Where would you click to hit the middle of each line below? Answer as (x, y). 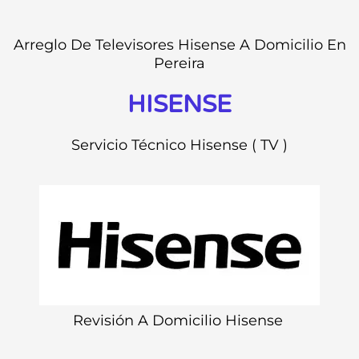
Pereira (179, 64)
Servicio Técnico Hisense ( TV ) (179, 145)
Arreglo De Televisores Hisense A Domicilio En (179, 45)
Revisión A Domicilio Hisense (179, 320)
